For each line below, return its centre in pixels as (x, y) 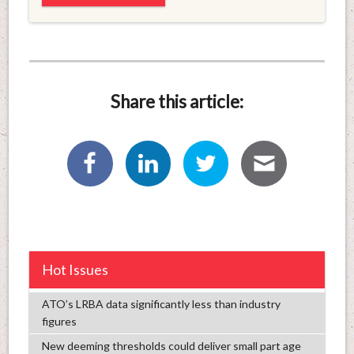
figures (59, 321)
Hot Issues (75, 269)
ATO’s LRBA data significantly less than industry (161, 303)
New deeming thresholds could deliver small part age (171, 345)
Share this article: (177, 101)
